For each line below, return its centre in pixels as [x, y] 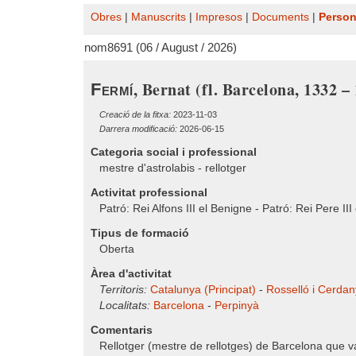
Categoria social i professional [174, 152]
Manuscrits [159, 17]
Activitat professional [149, 193]
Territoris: [123, 290]
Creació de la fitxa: [135, 114]
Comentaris [122, 330]
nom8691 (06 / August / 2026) [161, 48]
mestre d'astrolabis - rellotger [173, 168]
